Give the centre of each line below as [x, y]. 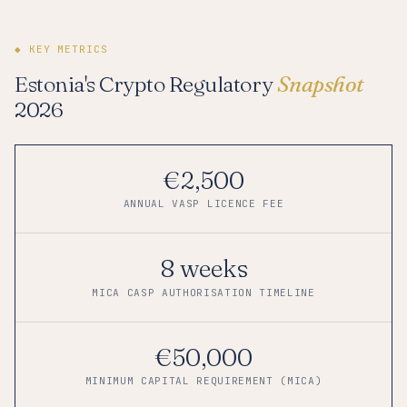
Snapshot [320, 84]
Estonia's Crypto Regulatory [146, 84]
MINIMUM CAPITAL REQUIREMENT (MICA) [203, 381]
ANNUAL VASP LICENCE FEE [203, 204]
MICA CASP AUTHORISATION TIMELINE [203, 292]
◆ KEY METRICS [61, 49]
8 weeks [203, 268]
